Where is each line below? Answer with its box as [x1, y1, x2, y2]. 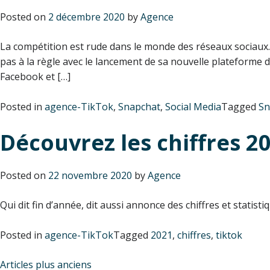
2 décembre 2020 [48, 10, 125, 24]
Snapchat [118, 99, 160, 113]
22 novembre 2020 [48, 168, 132, 182]
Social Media [165, 99, 221, 113]
